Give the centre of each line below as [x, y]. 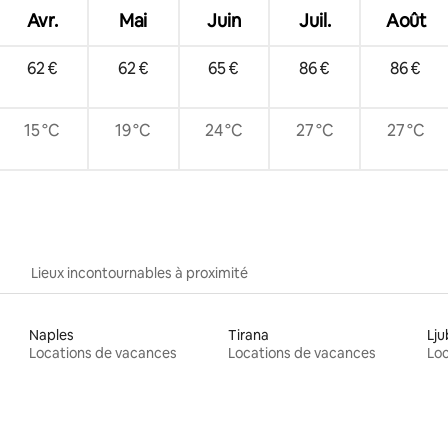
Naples [52, 334]
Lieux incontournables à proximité [139, 272]
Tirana [248, 334]
